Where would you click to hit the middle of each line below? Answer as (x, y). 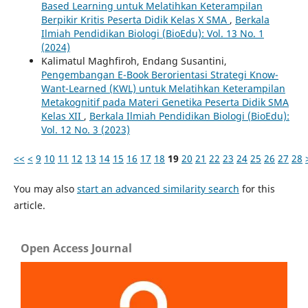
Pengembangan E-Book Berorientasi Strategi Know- (159, 74)
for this (257, 188)
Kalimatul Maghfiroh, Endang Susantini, (134, 60)
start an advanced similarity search (158, 188)
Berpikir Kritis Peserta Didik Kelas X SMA (135, 19)
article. (29, 205)
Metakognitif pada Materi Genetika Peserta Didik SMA (165, 102)
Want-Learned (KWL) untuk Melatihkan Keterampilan (163, 88)
